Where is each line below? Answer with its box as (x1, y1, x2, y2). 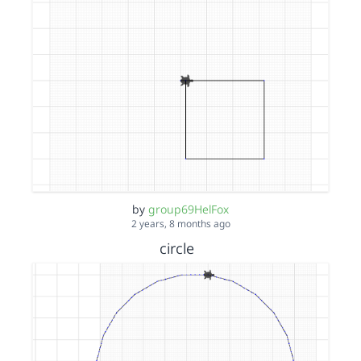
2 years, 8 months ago (131, 217, 230, 230)
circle (159, 239, 198, 258)
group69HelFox (148, 201, 229, 217)
